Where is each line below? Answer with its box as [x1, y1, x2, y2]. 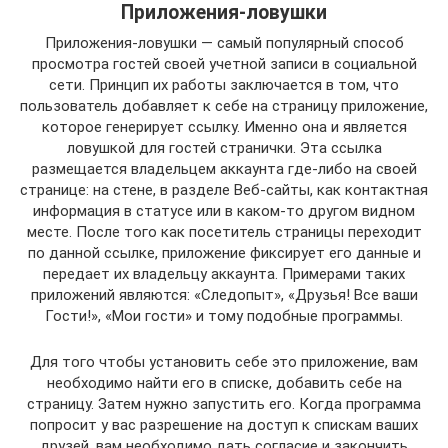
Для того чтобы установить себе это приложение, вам [30, 352, 418, 371]
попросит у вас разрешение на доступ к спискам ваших [30, 415, 418, 434]
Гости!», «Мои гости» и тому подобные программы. [45, 306, 403, 325]
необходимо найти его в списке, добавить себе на [46, 373, 402, 392]
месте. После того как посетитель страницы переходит [26, 222, 422, 241]
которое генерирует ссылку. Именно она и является [41, 117, 407, 136]
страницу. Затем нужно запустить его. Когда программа [27, 394, 421, 413]
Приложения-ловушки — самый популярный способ [44, 33, 404, 52]
